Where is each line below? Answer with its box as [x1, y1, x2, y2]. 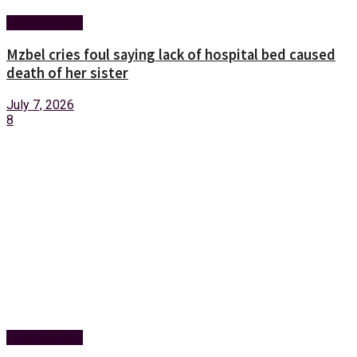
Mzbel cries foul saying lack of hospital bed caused [6, 45, 335, 64]
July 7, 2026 [6, 96, 74, 112]
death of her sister [6, 63, 128, 82]
